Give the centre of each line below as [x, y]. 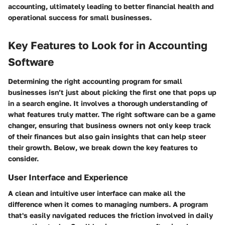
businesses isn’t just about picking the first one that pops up [112, 92]
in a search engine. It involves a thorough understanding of [108, 103]
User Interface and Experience [68, 177]
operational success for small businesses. [80, 18]
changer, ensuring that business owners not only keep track [109, 125]
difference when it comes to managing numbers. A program [108, 204]
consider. [23, 158]
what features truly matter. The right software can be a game [112, 114]
